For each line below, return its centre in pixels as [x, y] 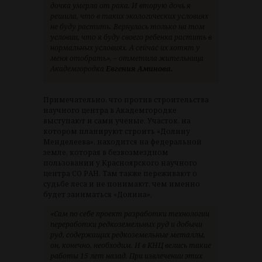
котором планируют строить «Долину [117, 132]
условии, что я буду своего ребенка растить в [131, 37]
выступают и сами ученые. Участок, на [117, 121]
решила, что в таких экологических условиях [129, 16]
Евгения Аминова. [139, 69]
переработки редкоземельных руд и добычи [126, 225]
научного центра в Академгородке [110, 111]
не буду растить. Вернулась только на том [127, 27]
